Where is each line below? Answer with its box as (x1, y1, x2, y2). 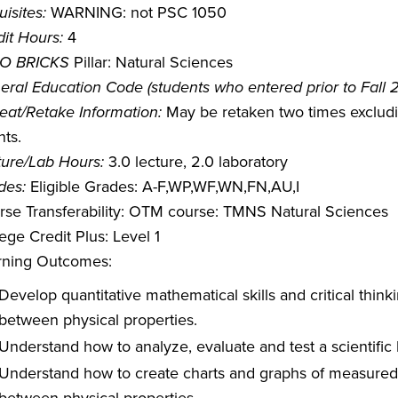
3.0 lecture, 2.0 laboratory (104, 150, 288, 172)
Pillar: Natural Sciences (69, 51, 233, 73)
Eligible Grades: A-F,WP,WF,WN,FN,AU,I (26, 175, 299, 197)
